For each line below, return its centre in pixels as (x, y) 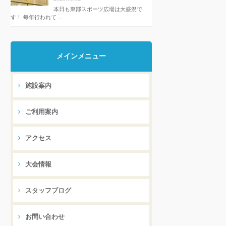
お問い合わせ (44, 217)
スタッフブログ (47, 191)
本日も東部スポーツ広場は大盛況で (98, 9)
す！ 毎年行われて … (37, 17)
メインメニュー (81, 56)
